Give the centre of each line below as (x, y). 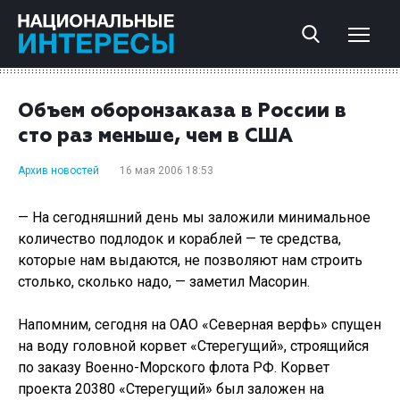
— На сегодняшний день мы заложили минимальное (194, 217)
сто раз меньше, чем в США (155, 137)
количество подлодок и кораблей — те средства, (179, 239)
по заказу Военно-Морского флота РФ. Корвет (174, 367)
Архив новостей (58, 171)
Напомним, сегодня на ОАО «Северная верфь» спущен (200, 325)
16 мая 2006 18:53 (167, 171)
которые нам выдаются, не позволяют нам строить (190, 260)
